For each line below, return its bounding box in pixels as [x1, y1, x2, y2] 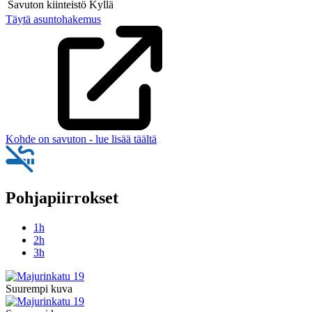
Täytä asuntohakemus [6, 13, 101, 25]
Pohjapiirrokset [6, 189, 118, 208]
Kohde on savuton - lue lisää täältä [6, 132, 157, 145]
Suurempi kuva [6, 283, 72, 295]
